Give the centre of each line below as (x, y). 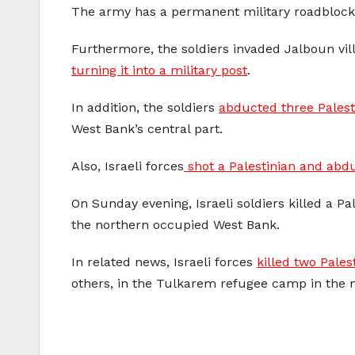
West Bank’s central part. (147, 129)
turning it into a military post (159, 71)
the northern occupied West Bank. (176, 225)
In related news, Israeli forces (164, 262)
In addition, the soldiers (145, 108)
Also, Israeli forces (128, 166)
